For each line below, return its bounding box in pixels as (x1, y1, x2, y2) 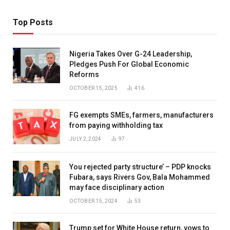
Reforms (69, 70, 99, 79)
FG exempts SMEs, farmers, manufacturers (69, 110, 214, 119)
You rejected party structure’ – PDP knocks (69, 162, 211, 171)
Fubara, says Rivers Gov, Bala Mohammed (69, 172, 210, 181)
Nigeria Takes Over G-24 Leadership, (69, 49, 192, 58)
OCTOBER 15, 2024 (69, 198, 118, 204)
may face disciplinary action (69, 183, 164, 191)
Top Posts (13, 17, 53, 27)
